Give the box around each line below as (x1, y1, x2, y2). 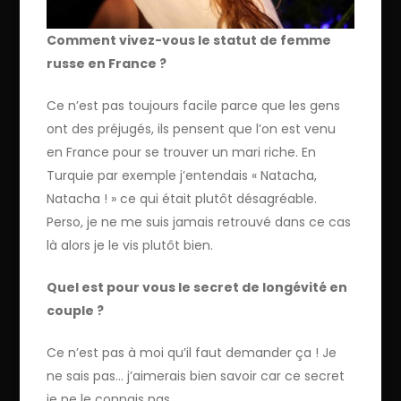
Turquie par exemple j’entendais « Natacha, (47, 166, 318, 185)
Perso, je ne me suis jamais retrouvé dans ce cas (47, 213, 352, 232)
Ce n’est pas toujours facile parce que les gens (47, 97, 341, 115)
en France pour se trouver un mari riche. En (47, 143, 317, 162)
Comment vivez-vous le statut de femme (47, 31, 332, 50)
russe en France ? (47, 55, 167, 73)
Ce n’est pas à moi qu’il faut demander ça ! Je (47, 344, 337, 363)
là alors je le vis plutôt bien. (47, 236, 214, 255)
